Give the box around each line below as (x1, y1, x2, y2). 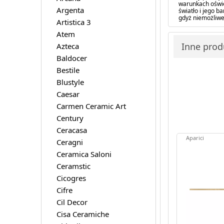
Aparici (185, 133, 204, 141)
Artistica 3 (56, 16, 91, 27)
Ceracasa (56, 124, 87, 135)
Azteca (56, 40, 79, 51)
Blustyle (56, 76, 84, 87)
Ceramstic (56, 160, 90, 171)
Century (56, 112, 83, 123)
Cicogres (56, 172, 86, 183)
